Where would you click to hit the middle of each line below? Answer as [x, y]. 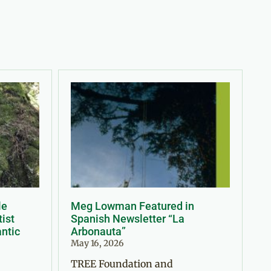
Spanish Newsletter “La [128, 218]
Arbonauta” [98, 231]
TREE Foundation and [122, 263]
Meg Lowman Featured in [132, 206]
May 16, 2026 [97, 243]
